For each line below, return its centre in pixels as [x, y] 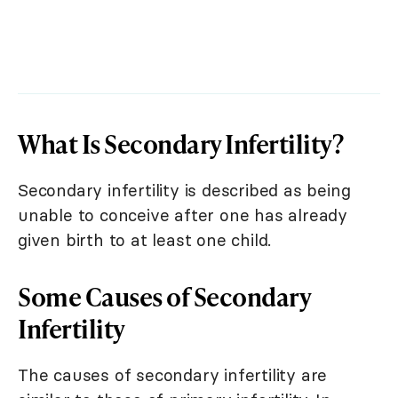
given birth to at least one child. [145, 240]
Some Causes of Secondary [164, 296]
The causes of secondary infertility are [173, 375]
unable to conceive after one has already [183, 215]
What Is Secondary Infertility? [180, 143]
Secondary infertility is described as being [184, 190]
